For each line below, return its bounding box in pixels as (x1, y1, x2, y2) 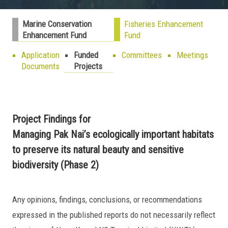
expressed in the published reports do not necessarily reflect (12, 210, 215, 220)
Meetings (177, 50, 208, 60)
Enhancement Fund (22, 30, 87, 40)
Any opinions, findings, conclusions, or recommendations (12, 194, 202, 205)
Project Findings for (12, 113, 91, 125)
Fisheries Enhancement (124, 19, 203, 29)
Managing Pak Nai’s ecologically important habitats (12, 128, 214, 140)
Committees (122, 50, 162, 60)
